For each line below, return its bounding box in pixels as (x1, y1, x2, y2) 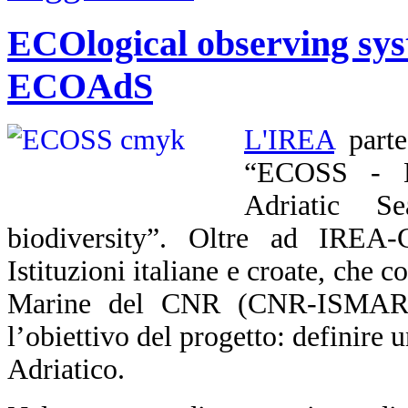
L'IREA (244, 124, 334, 157)
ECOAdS (7, 65, 153, 107)
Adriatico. (7, 353, 125, 386)
